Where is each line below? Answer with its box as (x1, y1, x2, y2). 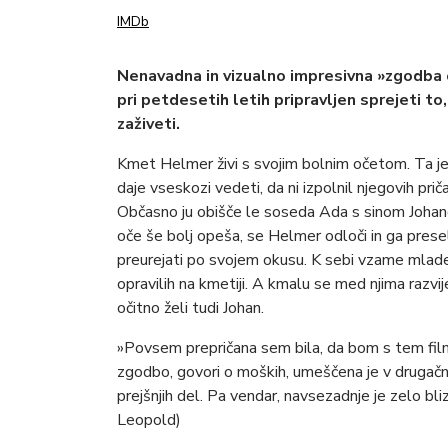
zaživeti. (117, 112, 180, 135)
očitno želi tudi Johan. (117, 296, 264, 319)
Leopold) (117, 408, 181, 431)
